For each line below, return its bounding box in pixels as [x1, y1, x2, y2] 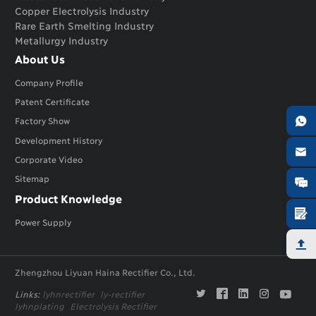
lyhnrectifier [42, 288, 95, 300]
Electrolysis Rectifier [70, 300, 157, 312]
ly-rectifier [100, 288, 145, 300]
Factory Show [15, 115, 70, 126]
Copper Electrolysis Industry [15, 4, 149, 17]
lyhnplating [15, 300, 64, 312]
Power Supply [15, 216, 71, 227]
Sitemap [15, 173, 49, 184]
